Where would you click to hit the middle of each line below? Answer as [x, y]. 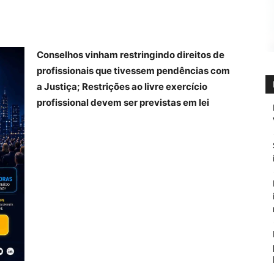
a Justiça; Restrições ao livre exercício [122, 87]
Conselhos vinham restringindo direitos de [131, 55]
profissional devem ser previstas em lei [123, 102]
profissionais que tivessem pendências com [133, 71]
